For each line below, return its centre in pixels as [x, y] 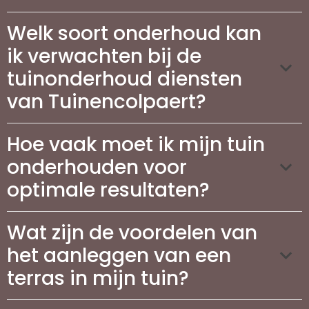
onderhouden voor [97, 167]
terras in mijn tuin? [98, 278]
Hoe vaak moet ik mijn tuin [136, 144]
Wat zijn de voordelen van [132, 232]
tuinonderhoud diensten [124, 79]
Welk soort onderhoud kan [134, 33]
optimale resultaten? [108, 190]
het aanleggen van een [119, 255]
